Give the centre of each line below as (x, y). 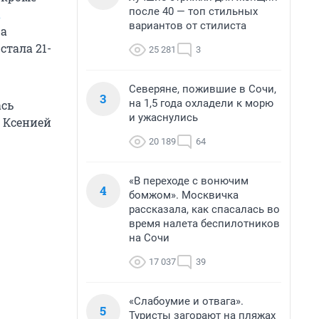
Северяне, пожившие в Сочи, (203, 89)
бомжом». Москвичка (184, 195)
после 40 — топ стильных (193, 11)
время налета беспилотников (204, 224)
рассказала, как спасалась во (204, 209)
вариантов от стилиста (188, 26)
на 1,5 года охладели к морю (201, 103)
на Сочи (149, 238)
